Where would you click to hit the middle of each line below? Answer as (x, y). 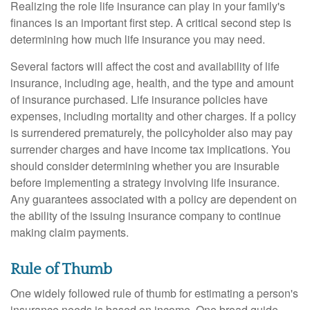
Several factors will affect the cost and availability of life (145, 66)
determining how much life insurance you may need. (138, 39)
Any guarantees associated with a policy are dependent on (154, 199)
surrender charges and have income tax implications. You (151, 149)
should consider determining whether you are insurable (145, 165)
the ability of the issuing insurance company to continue (146, 215)
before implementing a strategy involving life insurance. (145, 182)
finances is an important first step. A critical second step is (151, 22)
